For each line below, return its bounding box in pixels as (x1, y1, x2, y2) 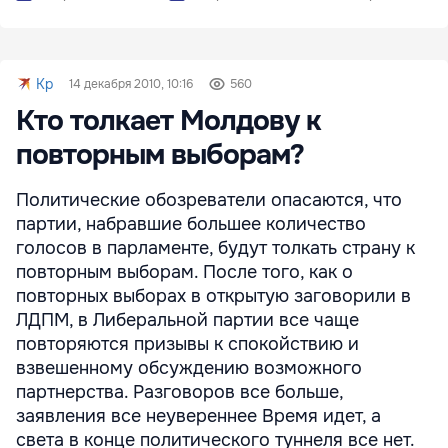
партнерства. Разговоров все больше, (16, 381, 343, 403)
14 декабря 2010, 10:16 (69, 76, 193, 92)
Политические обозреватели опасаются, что (16, 189, 402, 211)
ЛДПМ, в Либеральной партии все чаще (16, 309, 359, 331)
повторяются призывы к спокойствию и (16, 333, 359, 355)
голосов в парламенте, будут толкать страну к (16, 237, 415, 259)
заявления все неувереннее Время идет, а (16, 405, 381, 427)
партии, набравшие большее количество (16, 213, 366, 235)
